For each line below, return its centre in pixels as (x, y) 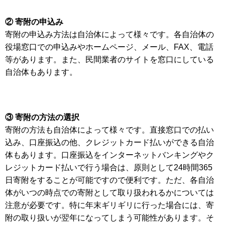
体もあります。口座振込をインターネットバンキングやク (109, 155)
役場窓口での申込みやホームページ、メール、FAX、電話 (109, 47)
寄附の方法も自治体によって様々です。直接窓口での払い (109, 130)
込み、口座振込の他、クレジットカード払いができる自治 (109, 143)
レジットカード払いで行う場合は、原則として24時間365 (109, 168)
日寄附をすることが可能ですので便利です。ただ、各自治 (109, 180)
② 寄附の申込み (34, 22)
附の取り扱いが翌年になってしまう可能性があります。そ (109, 218)
